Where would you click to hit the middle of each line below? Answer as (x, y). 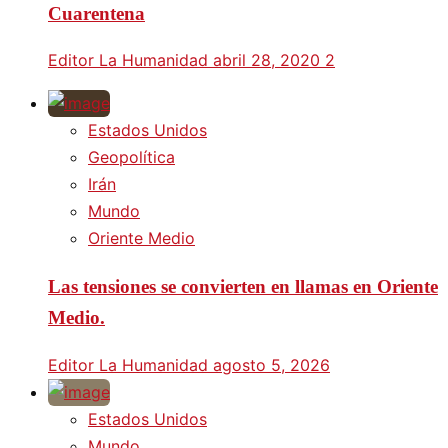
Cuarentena (96, 13)
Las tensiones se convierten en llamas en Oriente (243, 287)
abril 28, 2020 (269, 60)
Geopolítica (131, 157)
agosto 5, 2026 (271, 364)
